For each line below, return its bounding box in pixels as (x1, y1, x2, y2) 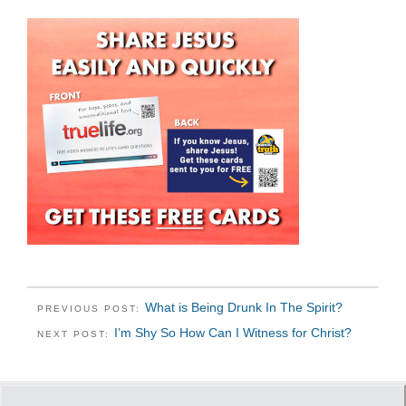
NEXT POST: (37, 329, 114, 340)
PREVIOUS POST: (37, 303, 145, 314)
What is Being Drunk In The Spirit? (145, 299, 343, 314)
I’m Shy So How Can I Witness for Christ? (114, 325, 352, 341)
